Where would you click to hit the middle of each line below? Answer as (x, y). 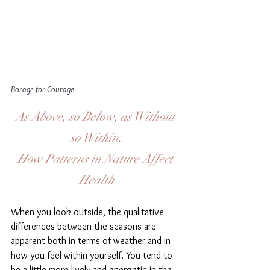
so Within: (96, 138)
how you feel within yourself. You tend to (93, 256)
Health (96, 180)
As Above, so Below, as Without (96, 117)
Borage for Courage (43, 89)
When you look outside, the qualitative (89, 212)
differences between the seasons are (85, 227)
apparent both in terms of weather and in (92, 241)
